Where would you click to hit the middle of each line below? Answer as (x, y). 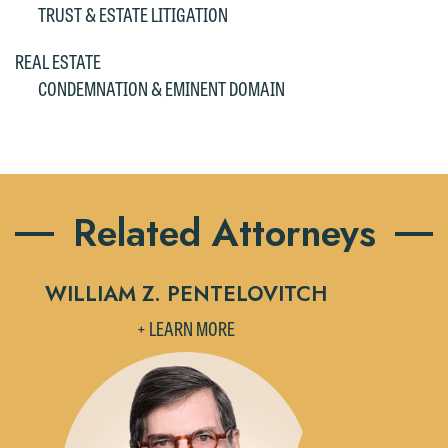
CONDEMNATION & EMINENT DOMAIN (161, 88)
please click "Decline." (174, 25)
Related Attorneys (224, 232)
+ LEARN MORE (186, 328)
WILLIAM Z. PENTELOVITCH (186, 294)
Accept (245, 63)
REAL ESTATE (58, 61)
